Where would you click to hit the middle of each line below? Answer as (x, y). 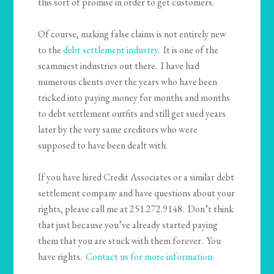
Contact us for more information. (150, 257)
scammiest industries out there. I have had (119, 66)
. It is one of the (188, 50)
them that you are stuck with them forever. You (130, 241)
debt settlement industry (110, 50)
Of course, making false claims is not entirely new (132, 34)
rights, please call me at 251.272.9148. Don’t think (136, 209)
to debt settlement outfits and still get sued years (132, 114)
